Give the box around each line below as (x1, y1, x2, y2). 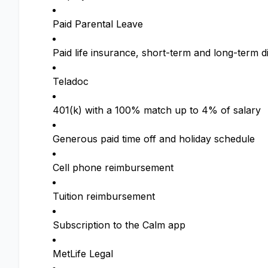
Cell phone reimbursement (53, 162, 173, 173)
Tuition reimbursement (53, 190, 155, 202)
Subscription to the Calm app (53, 219, 185, 231)
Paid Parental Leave (53, 18, 143, 30)
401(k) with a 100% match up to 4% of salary (53, 104, 261, 116)
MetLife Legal (53, 248, 113, 260)
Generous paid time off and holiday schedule (53, 133, 255, 145)
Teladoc (53, 75, 89, 87)
